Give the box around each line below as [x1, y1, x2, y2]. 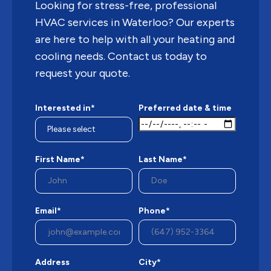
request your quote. [35, 67, 130, 80]
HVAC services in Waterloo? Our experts [35, 16, 235, 30]
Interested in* [35, 103, 95, 114]
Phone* [139, 206, 170, 217]
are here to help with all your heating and [35, 33, 235, 47]
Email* [35, 206, 61, 217]
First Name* [35, 154, 85, 165]
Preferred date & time [139, 103, 232, 114]
